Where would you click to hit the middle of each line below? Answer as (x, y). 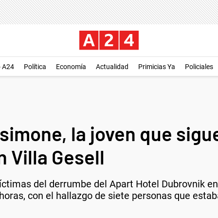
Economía (71, 67)
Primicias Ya (157, 67)
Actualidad (112, 67)
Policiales (199, 67)
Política (35, 67)
